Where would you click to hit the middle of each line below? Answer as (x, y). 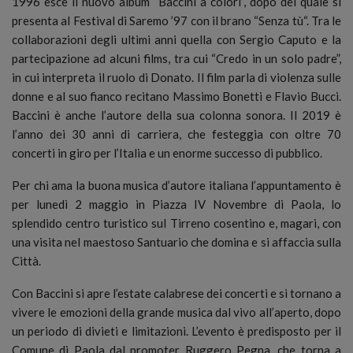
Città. (26, 260)
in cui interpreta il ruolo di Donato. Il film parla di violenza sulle (176, 77)
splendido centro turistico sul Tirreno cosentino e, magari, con (176, 223)
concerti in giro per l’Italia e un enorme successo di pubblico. (167, 152)
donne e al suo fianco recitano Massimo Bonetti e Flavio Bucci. (176, 96)
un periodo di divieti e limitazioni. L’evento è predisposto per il (176, 331)
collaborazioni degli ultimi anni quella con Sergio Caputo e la (176, 39)
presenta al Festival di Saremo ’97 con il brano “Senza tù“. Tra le (176, 20)
